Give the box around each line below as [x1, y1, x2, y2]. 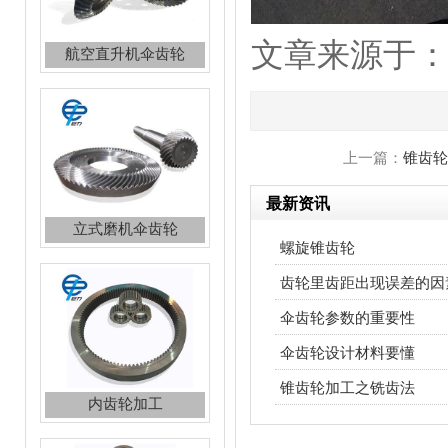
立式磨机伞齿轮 [72, 84, 178, 100]
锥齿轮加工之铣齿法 [280, 380, 415, 396]
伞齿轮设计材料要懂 [280, 345, 415, 361]
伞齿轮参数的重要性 [280, 310, 415, 326]
